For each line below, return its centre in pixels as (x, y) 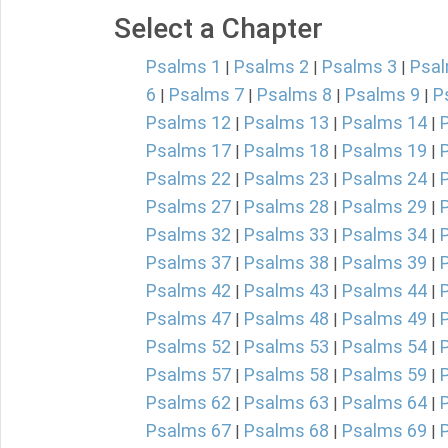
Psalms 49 (384, 318)
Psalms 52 (188, 346)
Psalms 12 (188, 122)
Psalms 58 (286, 374)
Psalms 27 (188, 206)
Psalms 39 (384, 262)
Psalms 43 (286, 290)
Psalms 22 (188, 178)
